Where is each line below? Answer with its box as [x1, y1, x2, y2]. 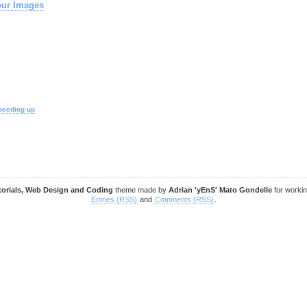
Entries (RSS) [91, 195, 137, 204]
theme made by [113, 186, 169, 194]
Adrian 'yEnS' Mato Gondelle [169, 186, 272, 194]
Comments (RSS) [155, 195, 214, 204]
